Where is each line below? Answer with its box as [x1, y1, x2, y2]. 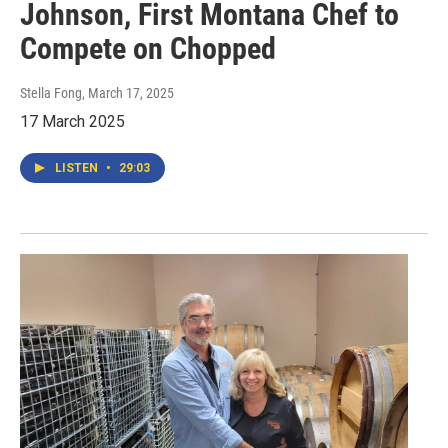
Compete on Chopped [20, 31, 276, 67]
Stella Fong [20, 85, 82, 102]
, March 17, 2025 [82, 85, 174, 102]
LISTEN [55, 161, 101, 176]
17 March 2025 [20, 112, 125, 132]
